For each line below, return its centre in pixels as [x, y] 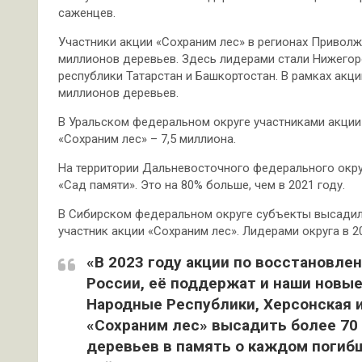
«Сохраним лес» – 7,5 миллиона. [147, 139]
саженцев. [87, 13]
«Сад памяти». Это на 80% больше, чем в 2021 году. [202, 185]
